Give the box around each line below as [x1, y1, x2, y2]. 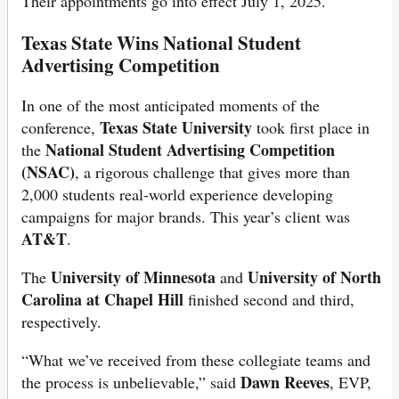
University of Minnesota [51, 265, 216, 289]
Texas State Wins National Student [21, 28, 301, 56]
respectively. [21, 310, 102, 332]
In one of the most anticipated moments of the [21, 94, 320, 116]
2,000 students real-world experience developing [21, 183, 333, 205]
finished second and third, [183, 288, 354, 310]
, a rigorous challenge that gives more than [75, 160, 350, 183]
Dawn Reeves [240, 370, 330, 394]
